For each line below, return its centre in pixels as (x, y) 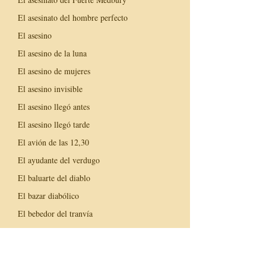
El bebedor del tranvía (55, 213)
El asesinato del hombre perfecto (73, 17)
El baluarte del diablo (54, 178)
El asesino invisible (50, 88)
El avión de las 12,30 (53, 142)
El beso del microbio (53, 231)
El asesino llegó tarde (54, 124)
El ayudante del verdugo (59, 160)
